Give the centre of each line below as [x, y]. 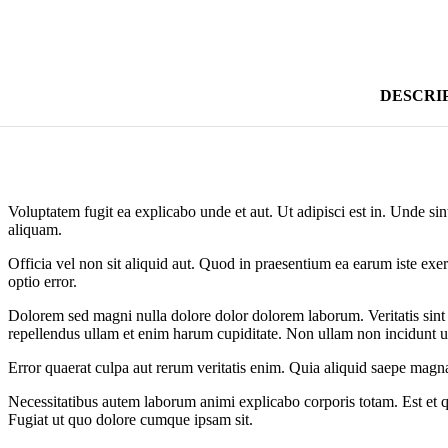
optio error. [42, 282]
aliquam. [35, 230]
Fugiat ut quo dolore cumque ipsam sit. [130, 420]
